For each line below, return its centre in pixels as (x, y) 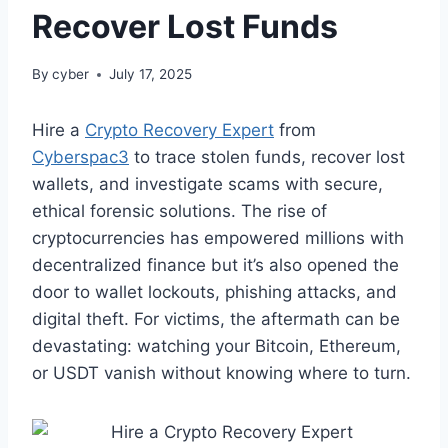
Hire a (58, 130)
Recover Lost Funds (185, 26)
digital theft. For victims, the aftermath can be (216, 319)
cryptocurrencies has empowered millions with (218, 238)
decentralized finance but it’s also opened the (215, 265)
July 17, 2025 (151, 74)
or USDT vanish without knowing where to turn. (221, 373)
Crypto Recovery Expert (179, 130)
